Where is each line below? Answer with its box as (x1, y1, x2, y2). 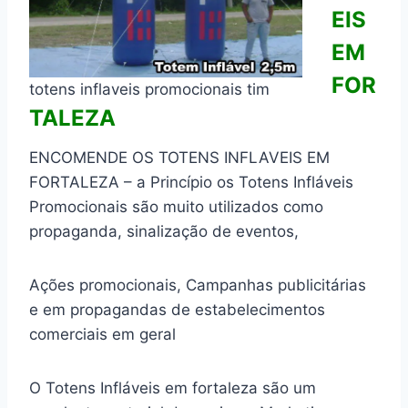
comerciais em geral (29, 325, 176, 343)
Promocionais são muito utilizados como (29, 198, 323, 216)
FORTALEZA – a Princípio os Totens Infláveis (29, 173, 353, 191)
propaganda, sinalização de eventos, (29, 222, 299, 240)
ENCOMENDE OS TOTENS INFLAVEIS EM (29, 148, 330, 167)
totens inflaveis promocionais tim (29, 79, 270, 98)
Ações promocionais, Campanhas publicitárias (29, 276, 366, 294)
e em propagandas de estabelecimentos (29, 301, 325, 319)
